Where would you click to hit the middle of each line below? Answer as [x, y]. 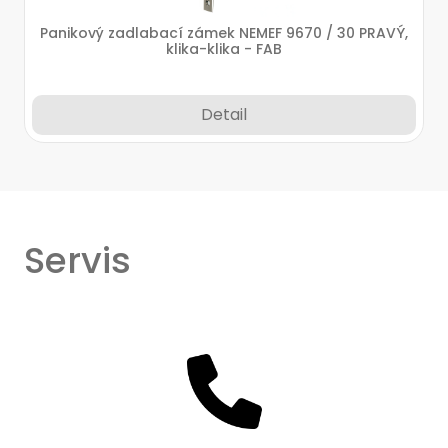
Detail [224, 114]
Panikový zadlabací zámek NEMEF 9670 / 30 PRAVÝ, [224, 33]
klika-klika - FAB [224, 49]
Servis [77, 260]
